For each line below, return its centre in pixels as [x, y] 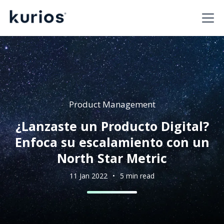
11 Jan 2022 [88, 175]
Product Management [112, 104]
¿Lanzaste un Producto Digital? [112, 126]
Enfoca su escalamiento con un [112, 142]
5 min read [137, 175]
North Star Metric [112, 158]
